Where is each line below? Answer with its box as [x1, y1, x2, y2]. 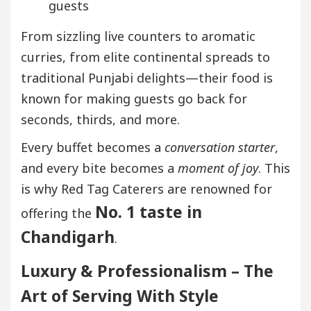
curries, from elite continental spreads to [21, 48, 270, 65]
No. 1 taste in [95, 200, 202, 223]
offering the [21, 204, 95, 221]
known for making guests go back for [21, 90, 247, 107]
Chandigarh [21, 225, 115, 248]
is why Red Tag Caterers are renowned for [21, 180, 272, 197]
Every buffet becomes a [21, 138, 165, 155]
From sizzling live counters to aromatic [21, 27, 255, 44]
